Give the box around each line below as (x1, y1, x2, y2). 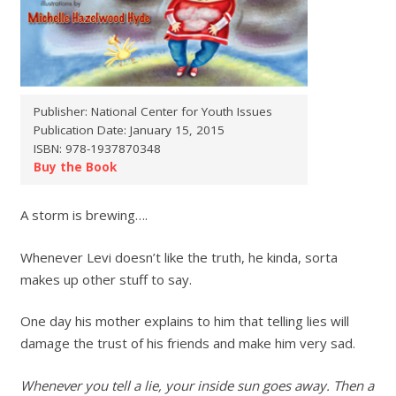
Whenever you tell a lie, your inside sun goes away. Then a (19, 376, 374, 394)
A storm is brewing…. (19, 206, 148, 224)
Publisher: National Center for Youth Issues (33, 103, 272, 119)
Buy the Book (33, 158, 117, 175)
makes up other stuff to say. (19, 270, 192, 288)
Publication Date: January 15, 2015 (33, 121, 225, 138)
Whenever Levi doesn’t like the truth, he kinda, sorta (19, 247, 338, 266)
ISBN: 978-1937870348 (33, 140, 161, 156)
